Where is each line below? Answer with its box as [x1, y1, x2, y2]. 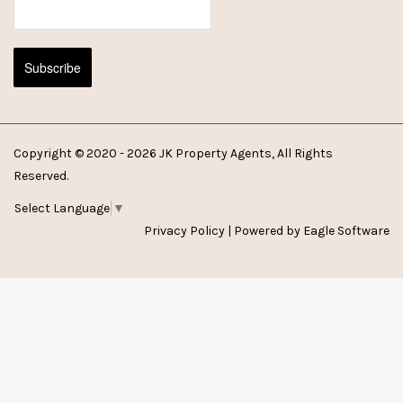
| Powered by [225, 222, 303, 238]
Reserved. [13, 167, 68, 184]
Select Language [14, 200, 110, 216]
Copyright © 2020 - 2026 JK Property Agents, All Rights [13, 145, 333, 161]
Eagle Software [303, 222, 390, 238]
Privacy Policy [144, 222, 225, 238]
